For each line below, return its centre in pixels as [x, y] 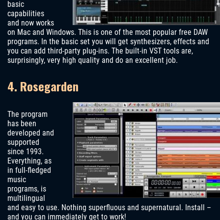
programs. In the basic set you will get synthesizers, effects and [108, 42]
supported [23, 142]
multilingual [26, 198]
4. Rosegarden [43, 86]
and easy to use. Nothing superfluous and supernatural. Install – [109, 208]
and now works [31, 23]
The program [27, 114]
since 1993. [26, 152]
